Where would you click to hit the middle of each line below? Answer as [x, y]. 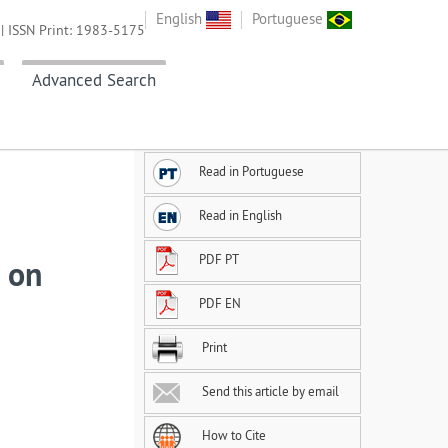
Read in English [240, 215]
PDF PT [219, 259]
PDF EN [220, 303]
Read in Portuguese [251, 171]
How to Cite [232, 435]
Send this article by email [269, 391]
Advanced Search [94, 80]
